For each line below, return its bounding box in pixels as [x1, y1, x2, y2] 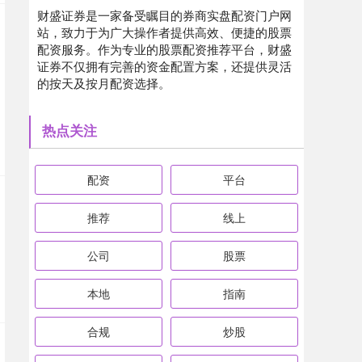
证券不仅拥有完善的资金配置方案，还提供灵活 [37, 57, 292, 74]
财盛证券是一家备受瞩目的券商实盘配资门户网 [37, 6, 292, 23]
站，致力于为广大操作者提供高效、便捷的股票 [37, 23, 292, 40]
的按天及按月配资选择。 [37, 74, 170, 91]
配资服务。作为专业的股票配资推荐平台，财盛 [37, 40, 292, 57]
